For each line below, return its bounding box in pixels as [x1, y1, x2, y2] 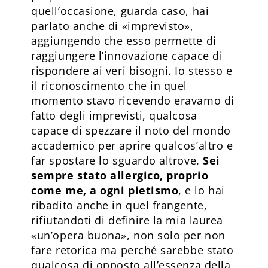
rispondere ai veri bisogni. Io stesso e [31, 63, 233, 78]
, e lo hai [178, 182, 225, 197]
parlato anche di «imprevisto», [31, 18, 194, 33]
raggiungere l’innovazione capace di [31, 48, 223, 63]
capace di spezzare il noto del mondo [31, 123, 231, 138]
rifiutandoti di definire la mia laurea [31, 212, 223, 227]
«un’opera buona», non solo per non [31, 227, 226, 242]
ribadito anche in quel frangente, [31, 197, 208, 212]
